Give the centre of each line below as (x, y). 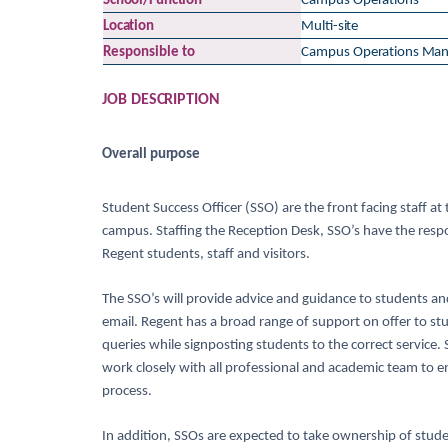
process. (127, 391)
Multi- (319, 26)
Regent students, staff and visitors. (206, 254)
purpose (173, 154)
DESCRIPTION (175, 100)
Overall (124, 154)
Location (128, 26)
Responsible (142, 52)
